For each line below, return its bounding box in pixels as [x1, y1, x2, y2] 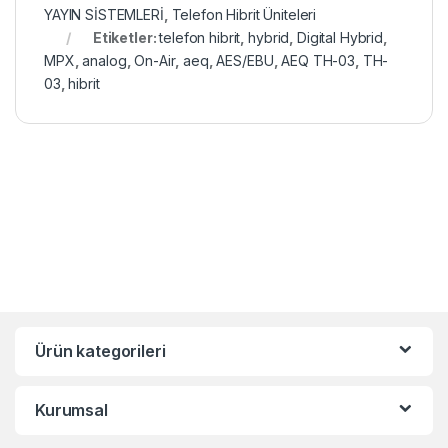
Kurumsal [35, 399, 108, 420]
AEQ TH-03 [281, 51, 355, 69]
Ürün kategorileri [35, 340, 166, 361]
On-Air [134, 51, 176, 69]
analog [82, 51, 127, 69]
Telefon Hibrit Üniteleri [171, 5, 317, 23]
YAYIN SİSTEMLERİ [44, 5, 164, 23]
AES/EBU [216, 51, 274, 69]
